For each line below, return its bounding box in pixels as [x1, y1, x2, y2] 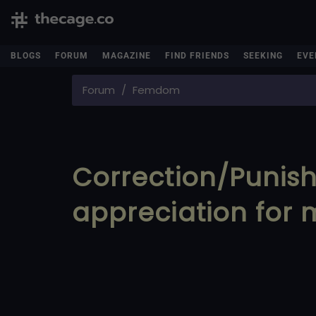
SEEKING [243, 51, 283, 61]
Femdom [133, 83, 180, 97]
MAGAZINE [102, 51, 151, 61]
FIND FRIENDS [165, 51, 229, 61]
